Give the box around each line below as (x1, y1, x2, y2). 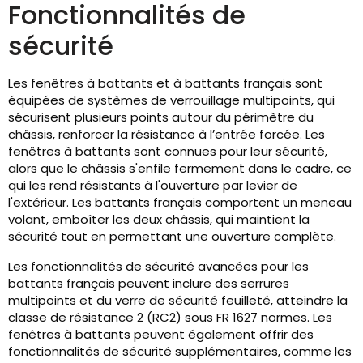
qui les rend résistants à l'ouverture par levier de (8, 177, 297, 194)
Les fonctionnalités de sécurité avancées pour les (8, 258, 309, 275)
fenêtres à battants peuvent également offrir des (8, 326, 314, 344)
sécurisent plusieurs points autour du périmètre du (8, 109, 314, 126)
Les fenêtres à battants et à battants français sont (8, 75, 322, 92)
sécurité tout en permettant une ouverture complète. (8, 228, 336, 246)
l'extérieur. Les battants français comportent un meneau (8, 194, 352, 211)
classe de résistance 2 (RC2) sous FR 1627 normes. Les (8, 309, 332, 327)
